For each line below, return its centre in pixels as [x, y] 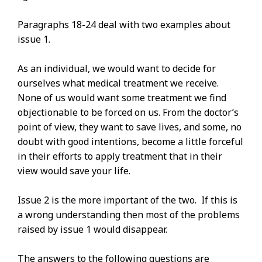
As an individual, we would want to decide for [117, 68]
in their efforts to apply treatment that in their [120, 156]
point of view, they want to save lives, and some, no [130, 127]
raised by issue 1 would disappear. [92, 229]
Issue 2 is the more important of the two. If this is [127, 200]
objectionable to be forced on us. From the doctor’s [128, 112]
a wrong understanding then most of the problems [129, 215]
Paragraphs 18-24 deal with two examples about [124, 25]
